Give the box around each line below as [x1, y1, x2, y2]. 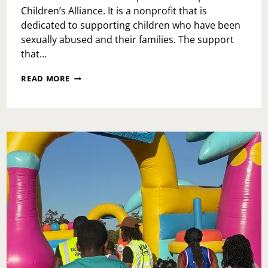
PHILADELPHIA [69, 93, 130, 104]
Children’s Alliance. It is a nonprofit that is [21, 4, 208, 18]
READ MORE [21, 73, 71, 84]
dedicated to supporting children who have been [21, 19, 241, 32]
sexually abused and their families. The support [21, 33, 234, 47]
